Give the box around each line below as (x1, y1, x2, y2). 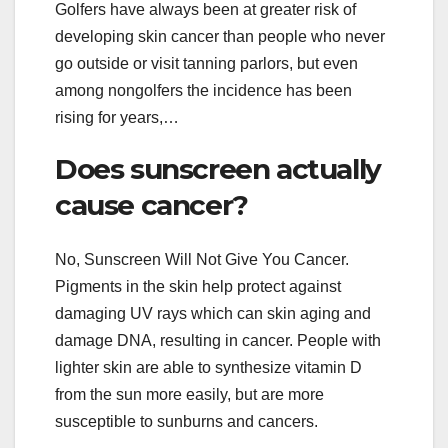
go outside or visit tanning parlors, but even (55, 55, 358, 73)
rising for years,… (55, 109, 179, 127)
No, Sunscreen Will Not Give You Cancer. (55, 250, 349, 268)
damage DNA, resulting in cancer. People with (55, 331, 381, 349)
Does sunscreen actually (55, 152, 381, 187)
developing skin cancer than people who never (55, 28, 385, 46)
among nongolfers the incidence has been (55, 82, 352, 100)
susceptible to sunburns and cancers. (55, 412, 318, 430)
